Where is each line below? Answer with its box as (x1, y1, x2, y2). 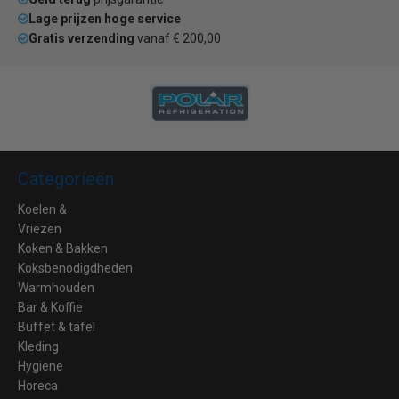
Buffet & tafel (18, 320, 95, 334)
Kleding (18, 339, 59, 354)
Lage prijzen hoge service (28, 12, 181, 26)
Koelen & (18, 202, 67, 216)
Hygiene (18, 359, 63, 373)
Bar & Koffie (18, 300, 83, 314)
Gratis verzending (28, 31, 134, 45)
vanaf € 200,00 (134, 31, 221, 45)
